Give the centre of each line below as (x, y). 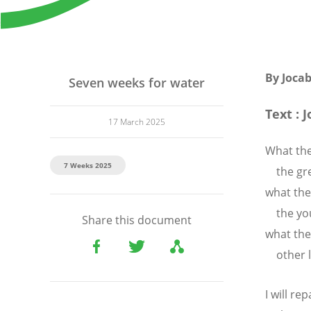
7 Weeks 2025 (88, 166)
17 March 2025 (137, 122)
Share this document (137, 220)
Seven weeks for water (137, 83)
